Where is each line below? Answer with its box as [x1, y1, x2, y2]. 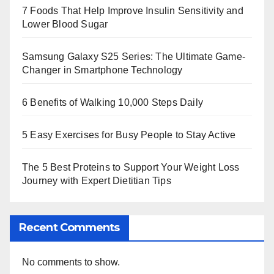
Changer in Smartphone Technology [22, 64, 183, 75]
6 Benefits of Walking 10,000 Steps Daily [22, 97, 203, 108]
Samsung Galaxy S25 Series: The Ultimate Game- [22, 51, 246, 62]
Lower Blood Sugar [22, 18, 108, 29]
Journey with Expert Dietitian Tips [22, 175, 171, 186]
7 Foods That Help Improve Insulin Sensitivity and [22, 5, 243, 16]
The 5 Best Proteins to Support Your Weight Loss [22, 161, 240, 172]
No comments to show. [22, 256, 120, 267]
